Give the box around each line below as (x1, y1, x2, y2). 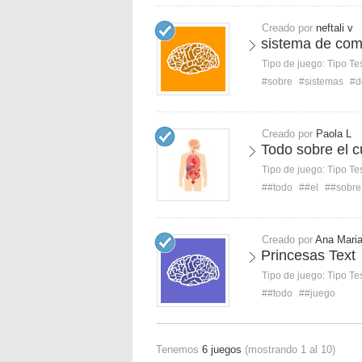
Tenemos (156, 343, 202, 356)
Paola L (316, 128, 351, 140)
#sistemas (299, 76, 343, 87)
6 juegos (202, 343, 242, 356)
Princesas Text (261, 247, 356, 263)
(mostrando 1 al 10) (242, 343, 335, 356)
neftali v (316, 22, 353, 34)
